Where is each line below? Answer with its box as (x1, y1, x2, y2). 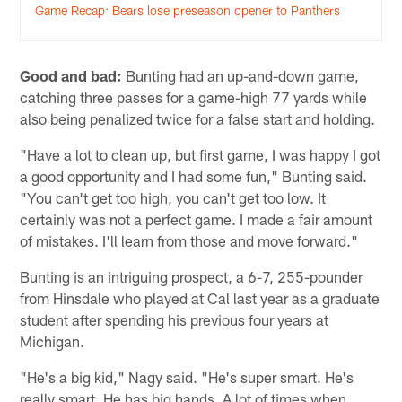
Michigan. (20, 331, 85, 350)
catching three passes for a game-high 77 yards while (20, 87, 368, 106)
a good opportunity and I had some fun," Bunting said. (20, 166, 368, 185)
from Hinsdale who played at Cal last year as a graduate (20, 288, 380, 307)
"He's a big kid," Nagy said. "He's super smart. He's (20, 367, 354, 386)
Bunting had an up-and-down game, (122, 66, 360, 84)
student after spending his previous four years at (20, 310, 329, 328)
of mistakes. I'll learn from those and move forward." (20, 231, 359, 249)
